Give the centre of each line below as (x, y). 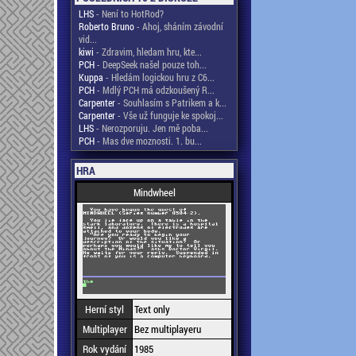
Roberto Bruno (106, 26)
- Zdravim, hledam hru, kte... (148, 52)
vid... (88, 39)
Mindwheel (154, 192)
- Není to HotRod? (129, 14)
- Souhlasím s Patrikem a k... (171, 103)
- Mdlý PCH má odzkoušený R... (155, 90)
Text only (152, 309)
